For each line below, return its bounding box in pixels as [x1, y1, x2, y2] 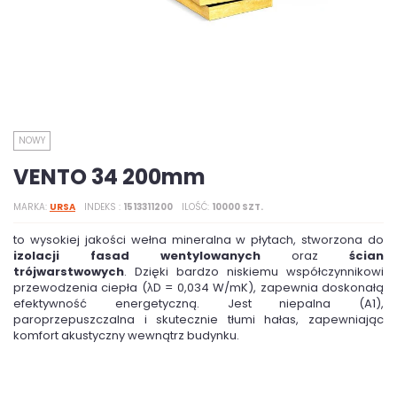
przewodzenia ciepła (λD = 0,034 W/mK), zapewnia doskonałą [13, 279, 384, 296]
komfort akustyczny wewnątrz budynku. [13, 327, 239, 344]
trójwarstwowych [13, 263, 124, 280]
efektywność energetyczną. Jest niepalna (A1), [13, 295, 384, 312]
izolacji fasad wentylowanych [13, 247, 261, 264]
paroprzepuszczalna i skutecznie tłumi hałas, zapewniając [13, 311, 384, 328]
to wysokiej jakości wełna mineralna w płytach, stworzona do [13, 231, 384, 248]
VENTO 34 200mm [13, 162, 206, 191]
